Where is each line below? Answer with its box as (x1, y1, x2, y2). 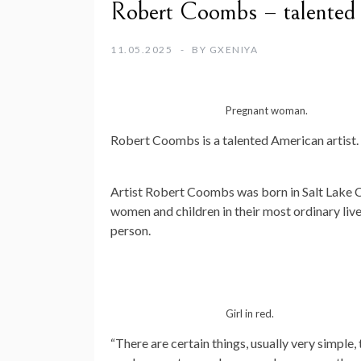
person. (110, 222, 151, 239)
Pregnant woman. (225, 104, 308, 118)
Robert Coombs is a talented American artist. (110, 132, 359, 148)
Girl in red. (225, 307, 274, 321)
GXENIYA (209, 44, 258, 56)
